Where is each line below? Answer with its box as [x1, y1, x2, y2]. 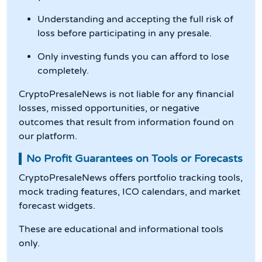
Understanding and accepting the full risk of [37, 13, 233, 26]
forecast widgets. [19, 200, 95, 212]
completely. [37, 65, 89, 77]
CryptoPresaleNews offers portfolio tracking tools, [19, 172, 243, 184]
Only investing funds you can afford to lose [37, 51, 229, 63]
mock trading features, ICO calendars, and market [19, 186, 240, 198]
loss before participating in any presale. [37, 27, 212, 40]
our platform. [19, 130, 77, 143]
